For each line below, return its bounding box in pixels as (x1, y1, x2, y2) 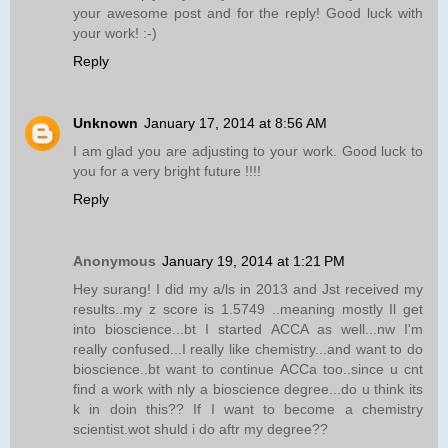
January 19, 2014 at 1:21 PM (162, 252, 345, 269)
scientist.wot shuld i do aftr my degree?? (73, 420, 328, 437)
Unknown (73, 114, 138, 131)
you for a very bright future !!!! (73, 162, 261, 179)
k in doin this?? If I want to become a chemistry (73, 400, 423, 417)
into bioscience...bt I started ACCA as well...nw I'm (73, 320, 423, 337)
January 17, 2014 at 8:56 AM (144, 114, 327, 131)
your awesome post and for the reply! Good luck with (73, 4, 423, 21)
